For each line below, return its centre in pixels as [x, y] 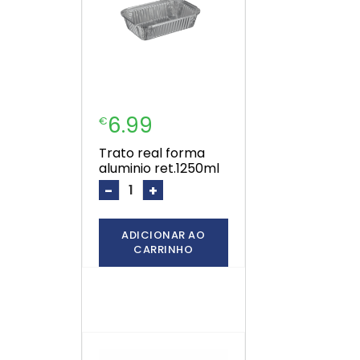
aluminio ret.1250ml [159, 169]
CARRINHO [164, 250]
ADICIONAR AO [164, 235]
